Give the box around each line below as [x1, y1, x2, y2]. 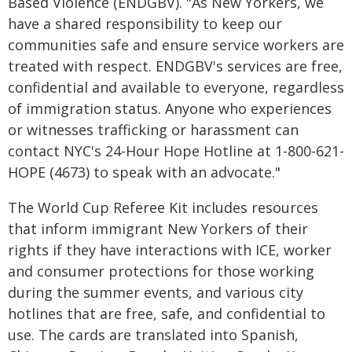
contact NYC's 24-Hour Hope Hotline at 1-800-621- [8, 141, 344, 160]
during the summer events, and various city [8, 283, 303, 302]
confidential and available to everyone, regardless [8, 78, 344, 97]
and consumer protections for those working [8, 262, 314, 280]
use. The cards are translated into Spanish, [8, 325, 299, 344]
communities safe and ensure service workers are [8, 35, 344, 54]
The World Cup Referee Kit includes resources [8, 198, 318, 217]
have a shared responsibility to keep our [8, 14, 282, 33]
